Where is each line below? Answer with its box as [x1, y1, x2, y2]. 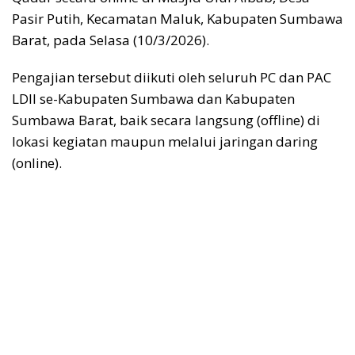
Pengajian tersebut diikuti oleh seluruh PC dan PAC [12, 67, 331, 86]
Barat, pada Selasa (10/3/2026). [12, 30, 209, 49]
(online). [12, 153, 62, 172]
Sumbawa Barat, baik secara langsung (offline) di [12, 110, 320, 129]
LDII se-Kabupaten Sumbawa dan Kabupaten [12, 89, 295, 108]
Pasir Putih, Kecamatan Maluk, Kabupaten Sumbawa [12, 9, 343, 28]
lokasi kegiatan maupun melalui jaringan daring [12, 132, 318, 151]
